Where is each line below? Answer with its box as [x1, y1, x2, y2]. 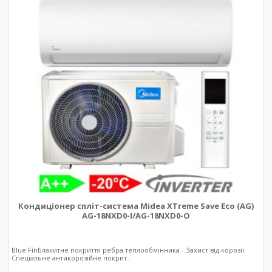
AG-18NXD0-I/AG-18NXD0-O [82, 209, 190, 221]
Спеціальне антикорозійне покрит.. [12, 253, 131, 262]
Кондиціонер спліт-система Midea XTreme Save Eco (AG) [18, 200, 254, 211]
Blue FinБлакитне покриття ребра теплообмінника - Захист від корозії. [12, 245, 246, 254]
